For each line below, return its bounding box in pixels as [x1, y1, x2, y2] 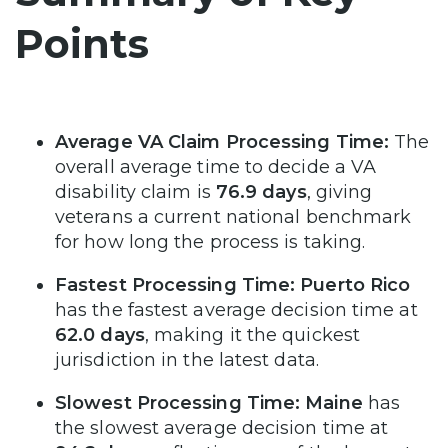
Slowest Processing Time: [55, 391, 301, 414]
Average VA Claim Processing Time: [55, 130, 389, 153]
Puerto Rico [300, 273, 411, 296]
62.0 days [55, 323, 145, 346]
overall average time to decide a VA [55, 155, 377, 178]
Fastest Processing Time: [55, 273, 296, 296]
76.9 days [215, 180, 307, 203]
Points [15, 18, 149, 68]
